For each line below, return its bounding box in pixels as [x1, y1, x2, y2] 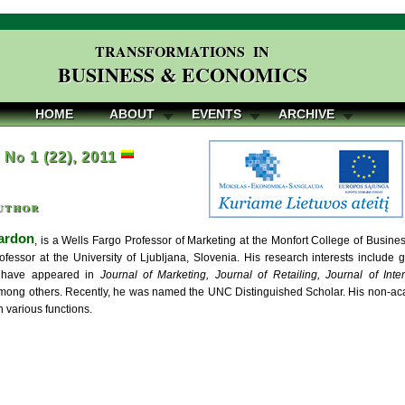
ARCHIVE [278, 107, 334, 121]
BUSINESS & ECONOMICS [57, 60, 307, 89]
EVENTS [192, 107, 241, 121]
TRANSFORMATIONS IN [95, 41, 270, 61]
